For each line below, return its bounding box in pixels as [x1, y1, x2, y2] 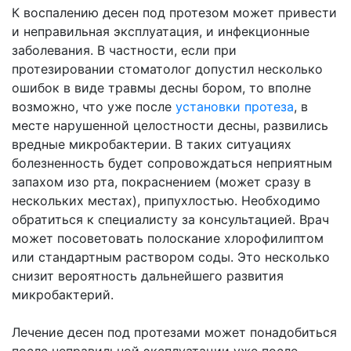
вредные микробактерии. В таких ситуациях [12, 136, 291, 153]
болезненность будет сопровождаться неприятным [12, 155, 332, 172]
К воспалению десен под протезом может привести [12, 5, 337, 21]
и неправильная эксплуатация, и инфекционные [12, 24, 309, 40]
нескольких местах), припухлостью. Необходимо [12, 193, 320, 209]
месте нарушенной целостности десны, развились [12, 118, 328, 134]
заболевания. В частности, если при [12, 42, 237, 59]
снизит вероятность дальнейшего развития [12, 268, 284, 284]
